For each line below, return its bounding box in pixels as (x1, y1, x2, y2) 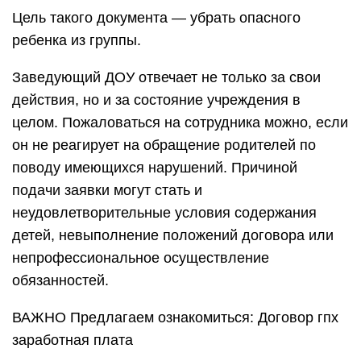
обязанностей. (12, 272, 109, 288)
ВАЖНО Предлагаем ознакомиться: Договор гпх (12, 309, 338, 326)
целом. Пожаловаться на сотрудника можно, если (12, 114, 348, 131)
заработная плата (12, 332, 133, 348)
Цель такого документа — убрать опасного (12, 10, 301, 26)
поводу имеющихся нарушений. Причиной (12, 160, 297, 176)
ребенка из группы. (12, 32, 141, 48)
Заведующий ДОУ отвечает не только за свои (12, 69, 321, 85)
